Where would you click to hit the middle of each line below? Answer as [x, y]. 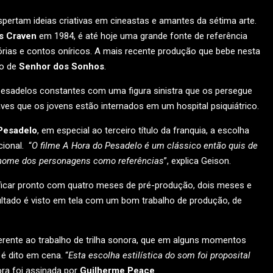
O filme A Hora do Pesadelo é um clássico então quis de [145, 146]
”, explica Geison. [197, 161]
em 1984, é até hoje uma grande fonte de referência [142, 36]
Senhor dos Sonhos [60, 66]
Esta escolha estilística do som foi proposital [159, 255]
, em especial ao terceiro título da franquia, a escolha [143, 130]
